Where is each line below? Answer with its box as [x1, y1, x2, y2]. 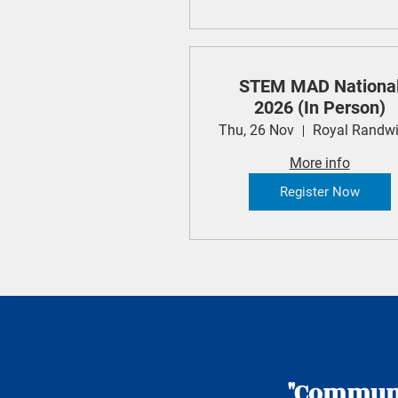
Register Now [279, 183, 360, 200]
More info [289, 155, 350, 172]
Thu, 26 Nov [219, 122, 294, 139]
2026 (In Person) [253, 97, 386, 119]
